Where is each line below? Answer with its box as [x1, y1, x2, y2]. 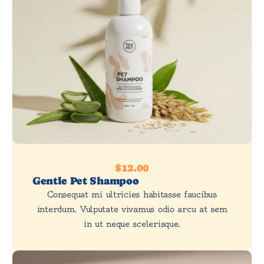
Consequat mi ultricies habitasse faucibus [47, 189, 217, 200]
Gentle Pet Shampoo [32, 174, 139, 187]
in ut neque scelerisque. [83, 218, 181, 229]
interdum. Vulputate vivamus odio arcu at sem [37, 203, 227, 214]
